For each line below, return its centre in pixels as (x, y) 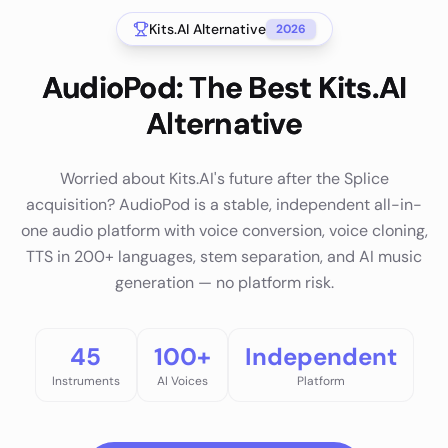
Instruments (85, 380)
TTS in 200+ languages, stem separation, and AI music (224, 256)
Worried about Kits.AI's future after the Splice (224, 178)
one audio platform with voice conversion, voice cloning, (224, 230)
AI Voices (182, 380)
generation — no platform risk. (224, 282)
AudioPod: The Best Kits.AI (224, 87)
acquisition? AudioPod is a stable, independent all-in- (224, 204)
